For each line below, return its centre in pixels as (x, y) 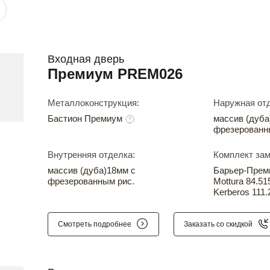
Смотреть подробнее (95, 224)
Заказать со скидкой (218, 224)
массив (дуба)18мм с (92, 170)
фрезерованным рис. (91, 181)
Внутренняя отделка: (91, 155)
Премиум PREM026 (115, 74)
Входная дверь (86, 59)
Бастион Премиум (86, 118)
